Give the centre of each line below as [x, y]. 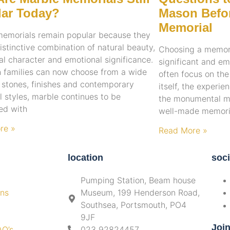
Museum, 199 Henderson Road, [140, 193]
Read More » [183, 131]
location [85, 158]
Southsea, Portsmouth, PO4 [133, 205]
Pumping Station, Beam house [138, 180]
